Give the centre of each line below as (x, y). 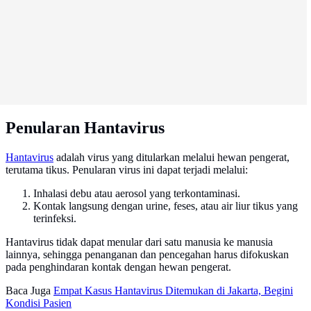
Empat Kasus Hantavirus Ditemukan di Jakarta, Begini (173, 291)
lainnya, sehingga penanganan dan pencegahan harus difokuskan (147, 255)
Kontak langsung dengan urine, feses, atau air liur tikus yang (166, 206)
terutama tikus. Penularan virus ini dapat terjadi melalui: (127, 170)
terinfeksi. (55, 219)
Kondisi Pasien (39, 303)
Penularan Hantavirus (85, 128)
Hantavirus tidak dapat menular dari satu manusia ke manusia (139, 242)
